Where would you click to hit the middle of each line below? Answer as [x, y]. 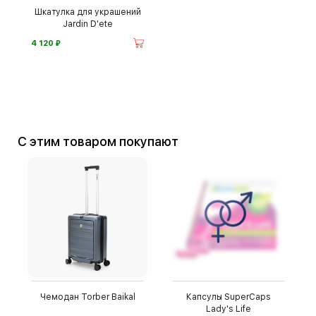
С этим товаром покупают [103, 141]
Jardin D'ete [87, 24]
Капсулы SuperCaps [229, 297]
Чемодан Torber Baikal [87, 297]
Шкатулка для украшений [87, 12]
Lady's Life [229, 309]
